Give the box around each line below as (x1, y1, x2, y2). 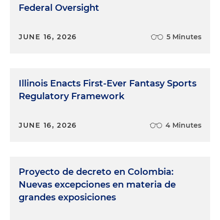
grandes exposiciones (19, 192, 116, 203)
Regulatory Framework (19, 91, 124, 102)
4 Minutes (165, 121, 201, 130)
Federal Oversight (19, 2, 99, 13)
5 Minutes (166, 32, 201, 41)
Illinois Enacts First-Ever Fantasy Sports (19, 78, 196, 89)
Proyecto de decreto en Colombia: (19, 166, 173, 177)
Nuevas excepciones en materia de (19, 179, 176, 190)
